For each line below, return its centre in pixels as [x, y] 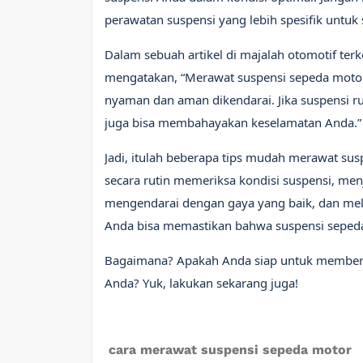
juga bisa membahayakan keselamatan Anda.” [233, 122]
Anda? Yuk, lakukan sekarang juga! [201, 283]
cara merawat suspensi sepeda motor [230, 350]
